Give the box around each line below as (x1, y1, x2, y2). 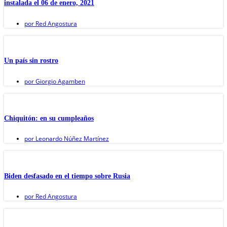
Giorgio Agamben (34, 77, 85, 86)
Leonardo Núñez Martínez (34, 134, 109, 143)
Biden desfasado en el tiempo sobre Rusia (4, 172, 130, 180)
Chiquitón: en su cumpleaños (4, 114, 94, 122)
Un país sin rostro (4, 57, 58, 65)
